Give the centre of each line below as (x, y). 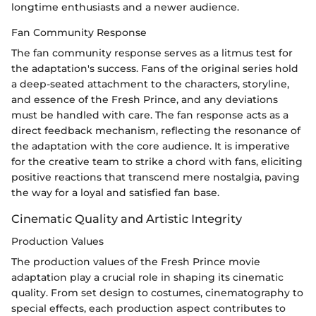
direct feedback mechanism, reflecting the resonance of (156, 130)
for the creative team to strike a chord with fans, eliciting (157, 161)
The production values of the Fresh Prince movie (136, 262)
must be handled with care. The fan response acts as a (150, 115)
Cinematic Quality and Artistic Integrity (127, 218)
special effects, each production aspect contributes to (148, 308)
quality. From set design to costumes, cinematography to (157, 293)
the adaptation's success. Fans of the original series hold (155, 68)
